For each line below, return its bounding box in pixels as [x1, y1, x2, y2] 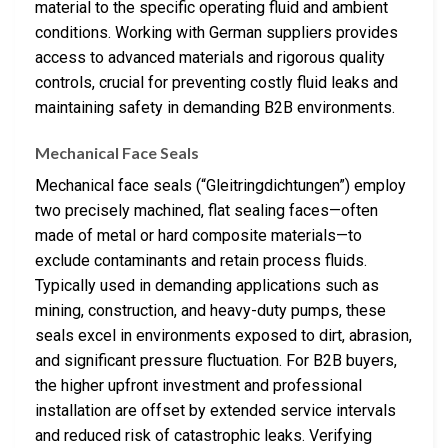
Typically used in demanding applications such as [35, 276, 379, 296]
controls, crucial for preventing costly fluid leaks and [35, 72, 398, 92]
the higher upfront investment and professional [35, 376, 362, 396]
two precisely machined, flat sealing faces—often [35, 201, 378, 221]
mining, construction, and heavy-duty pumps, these [35, 301, 386, 321]
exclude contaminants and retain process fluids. [35, 251, 367, 271]
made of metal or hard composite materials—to [35, 226, 362, 246]
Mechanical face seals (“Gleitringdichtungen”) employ [35, 176, 406, 196]
